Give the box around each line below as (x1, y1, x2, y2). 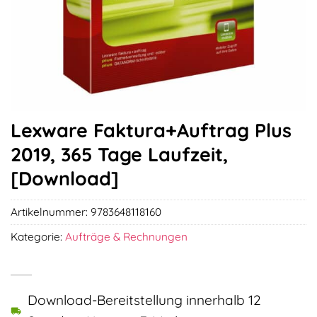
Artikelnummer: (11, 205, 91, 219)
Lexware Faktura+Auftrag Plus (11, 118, 292, 142)
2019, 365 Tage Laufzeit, (11, 142, 228, 166)
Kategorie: (11, 230, 65, 244)
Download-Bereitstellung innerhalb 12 (28, 292, 261, 309)
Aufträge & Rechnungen (65, 230, 188, 244)
